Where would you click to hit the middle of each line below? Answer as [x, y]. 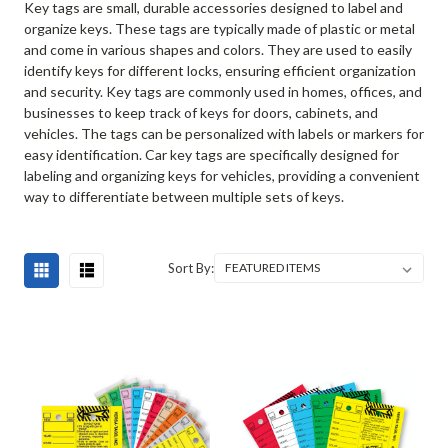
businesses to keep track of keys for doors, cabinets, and [200, 113]
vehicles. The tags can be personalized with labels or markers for [223, 134]
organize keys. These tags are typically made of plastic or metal [219, 29]
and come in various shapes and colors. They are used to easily [217, 50]
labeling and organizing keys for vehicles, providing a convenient [221, 176]
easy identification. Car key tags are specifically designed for [211, 155]
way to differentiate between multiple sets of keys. [183, 197]
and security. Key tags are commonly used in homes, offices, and [222, 92]
